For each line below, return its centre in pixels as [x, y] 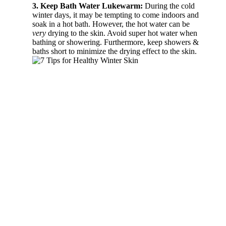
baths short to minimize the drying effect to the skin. [115, 51]
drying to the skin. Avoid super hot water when [123, 33]
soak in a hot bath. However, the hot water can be [111, 24]
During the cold [169, 6]
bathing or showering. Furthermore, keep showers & [116, 42]
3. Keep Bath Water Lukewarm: [88, 6]
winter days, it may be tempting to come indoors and [116, 15]
